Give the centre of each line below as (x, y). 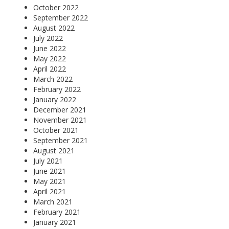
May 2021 (50, 181)
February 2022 (57, 89)
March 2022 (53, 79)
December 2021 (60, 109)
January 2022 (55, 99)
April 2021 (50, 191)
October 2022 (56, 7)
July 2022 (48, 38)
